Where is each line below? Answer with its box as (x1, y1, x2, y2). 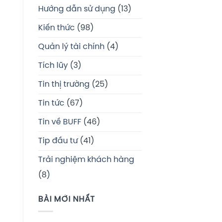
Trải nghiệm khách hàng (38, 155, 134, 164)
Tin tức (38, 99, 64, 108)
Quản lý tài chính (38, 42, 105, 51)
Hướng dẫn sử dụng (38, 4, 115, 13)
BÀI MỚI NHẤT (38, 195, 95, 204)
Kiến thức (38, 23, 75, 32)
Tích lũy (38, 61, 68, 70)
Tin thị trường (38, 80, 90, 89)
